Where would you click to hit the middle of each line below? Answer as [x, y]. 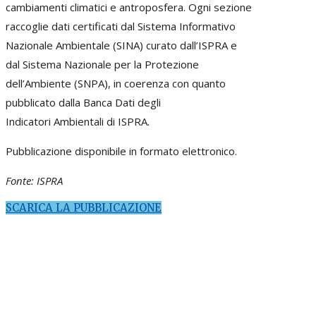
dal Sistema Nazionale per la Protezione [102, 64]
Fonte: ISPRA [34, 180]
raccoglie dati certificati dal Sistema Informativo [121, 26]
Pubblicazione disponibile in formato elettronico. [121, 151]
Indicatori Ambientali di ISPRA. [78, 121]
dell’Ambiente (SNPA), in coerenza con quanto [116, 83]
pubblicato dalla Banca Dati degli [83, 102]
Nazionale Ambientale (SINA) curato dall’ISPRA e [121, 45]
